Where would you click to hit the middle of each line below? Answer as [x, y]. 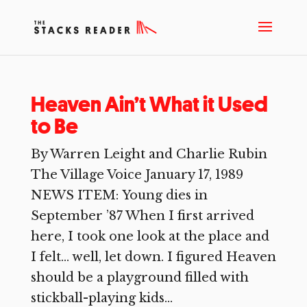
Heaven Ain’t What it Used [149, 104]
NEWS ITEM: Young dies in [119, 195]
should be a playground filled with [139, 278]
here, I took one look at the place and [150, 236]
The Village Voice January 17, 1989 [137, 175]
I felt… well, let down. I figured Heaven [153, 257]
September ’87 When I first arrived [142, 216]
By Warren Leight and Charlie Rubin [149, 154]
